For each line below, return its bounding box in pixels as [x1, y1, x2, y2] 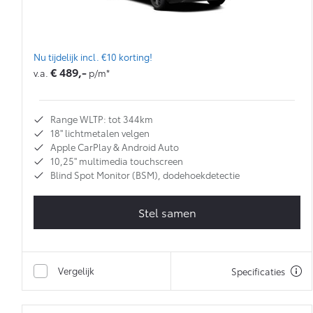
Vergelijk [58, 264, 94, 277]
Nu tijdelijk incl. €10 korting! [34, 50, 152, 64]
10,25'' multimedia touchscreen [50, 154, 183, 168]
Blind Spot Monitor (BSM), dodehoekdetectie [50, 168, 240, 182]
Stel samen [138, 204, 196, 221]
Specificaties [231, 265, 285, 278]
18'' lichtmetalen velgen [50, 126, 150, 140]
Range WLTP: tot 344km [50, 112, 153, 126]
